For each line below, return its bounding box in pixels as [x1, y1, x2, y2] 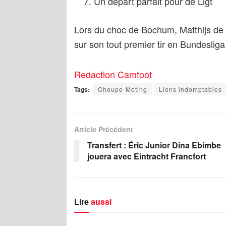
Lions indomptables [159, 85, 222, 94]
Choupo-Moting [98, 85, 147, 94]
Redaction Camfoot [74, 68, 152, 81]
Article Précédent [74, 124, 133, 135]
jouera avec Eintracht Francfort [87, 150, 206, 162]
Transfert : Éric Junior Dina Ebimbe [87, 139, 221, 151]
